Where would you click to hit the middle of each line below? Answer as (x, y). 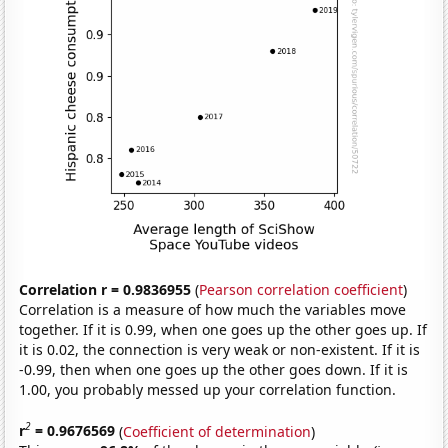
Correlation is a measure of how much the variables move (213, 309)
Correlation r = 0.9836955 (105, 289)
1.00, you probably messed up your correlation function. (208, 389)
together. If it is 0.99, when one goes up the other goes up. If (223, 329)
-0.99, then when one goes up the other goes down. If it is (214, 369)
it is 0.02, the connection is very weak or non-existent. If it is (220, 349)
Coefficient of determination (217, 431)
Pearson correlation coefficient (301, 289)
